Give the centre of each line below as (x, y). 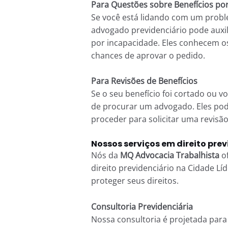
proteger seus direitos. (135, 180)
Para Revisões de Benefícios (144, 81)
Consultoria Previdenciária (142, 206)
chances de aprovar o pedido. (148, 55)
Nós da (105, 155)
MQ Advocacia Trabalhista (169, 155)
